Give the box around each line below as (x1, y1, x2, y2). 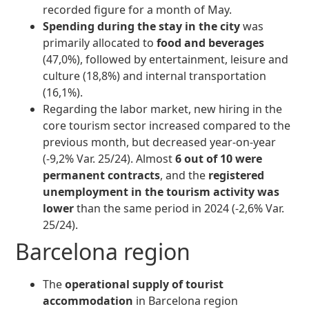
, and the (160, 168, 209, 183)
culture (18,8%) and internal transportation (43, 68, 267, 84)
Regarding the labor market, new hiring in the (43, 101, 283, 117)
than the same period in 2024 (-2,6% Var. (74, 201, 285, 217)
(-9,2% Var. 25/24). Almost (43, 151, 176, 167)
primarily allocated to (43, 35, 157, 51)
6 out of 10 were (175, 151, 263, 167)
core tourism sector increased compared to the (43, 118, 291, 134)
